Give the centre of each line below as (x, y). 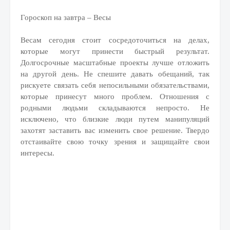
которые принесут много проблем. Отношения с (115, 97)
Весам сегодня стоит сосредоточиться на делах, (115, 40)
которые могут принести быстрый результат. (115, 51)
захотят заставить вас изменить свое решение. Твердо (115, 130)
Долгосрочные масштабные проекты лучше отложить (115, 63)
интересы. (37, 153)
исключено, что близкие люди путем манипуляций (115, 119)
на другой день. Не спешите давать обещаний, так (115, 74)
